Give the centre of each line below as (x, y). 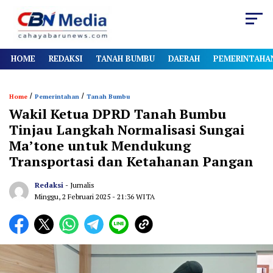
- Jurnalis (80, 185)
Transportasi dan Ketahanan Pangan (131, 161)
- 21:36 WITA (133, 197)
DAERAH (184, 59)
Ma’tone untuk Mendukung (100, 146)
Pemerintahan (57, 97)
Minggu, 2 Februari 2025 (73, 197)
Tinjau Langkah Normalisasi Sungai (127, 130)
